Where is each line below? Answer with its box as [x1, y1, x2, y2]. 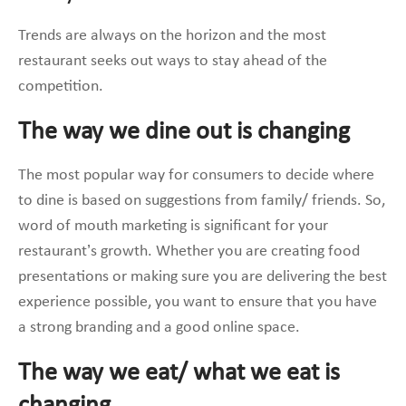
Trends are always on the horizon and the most [18, 26, 326, 44]
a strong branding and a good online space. [18, 318, 300, 336]
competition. [18, 77, 103, 95]
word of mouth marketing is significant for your [18, 217, 328, 235]
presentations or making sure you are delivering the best [18, 267, 387, 285]
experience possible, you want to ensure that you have [18, 293, 377, 311]
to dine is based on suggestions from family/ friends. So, [18, 191, 385, 209]
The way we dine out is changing [18, 119, 350, 145]
